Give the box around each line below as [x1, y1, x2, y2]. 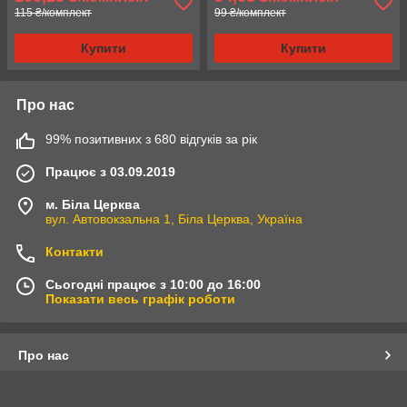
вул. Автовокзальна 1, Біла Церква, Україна [45, 211, 303, 226]
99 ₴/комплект [214, 5, 286, 19]
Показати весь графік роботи [45, 291, 235, 306]
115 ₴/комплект [15, 5, 92, 19]
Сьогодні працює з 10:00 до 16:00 [45, 276, 261, 292]
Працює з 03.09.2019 [45, 164, 175, 179]
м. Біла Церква [45, 196, 140, 212]
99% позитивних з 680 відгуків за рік [45, 131, 257, 146]
